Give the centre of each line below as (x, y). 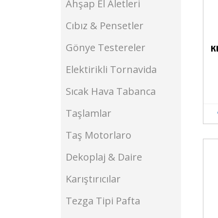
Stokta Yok (168, 154)
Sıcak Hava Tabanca (111, 91)
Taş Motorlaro (99, 135)
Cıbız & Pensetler (105, 26)
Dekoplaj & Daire (104, 157)
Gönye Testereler (106, 47)
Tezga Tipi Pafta (103, 201)
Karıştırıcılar (93, 179)
